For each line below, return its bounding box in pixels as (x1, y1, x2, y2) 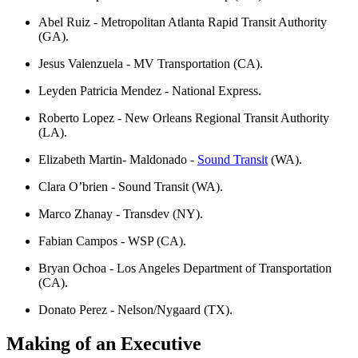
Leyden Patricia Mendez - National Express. (38, 84, 261, 98)
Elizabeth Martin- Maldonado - (38, 153, 197, 167)
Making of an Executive (6, 332, 201, 354)
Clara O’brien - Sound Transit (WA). (38, 180, 223, 194)
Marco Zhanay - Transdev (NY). (38, 207, 203, 221)
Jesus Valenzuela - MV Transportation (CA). (38, 57, 263, 71)
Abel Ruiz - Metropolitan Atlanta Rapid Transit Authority (38, 15, 327, 30)
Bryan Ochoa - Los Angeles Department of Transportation (38, 261, 332, 276)
